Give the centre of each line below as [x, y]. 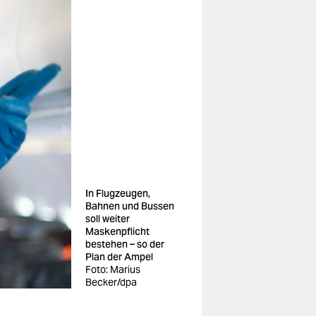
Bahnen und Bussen [130, 206]
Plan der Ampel [119, 257]
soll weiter [108, 219]
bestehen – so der [125, 244]
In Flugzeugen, [118, 193]
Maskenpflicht [117, 231]
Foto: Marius [113, 269]
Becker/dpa [111, 282]
